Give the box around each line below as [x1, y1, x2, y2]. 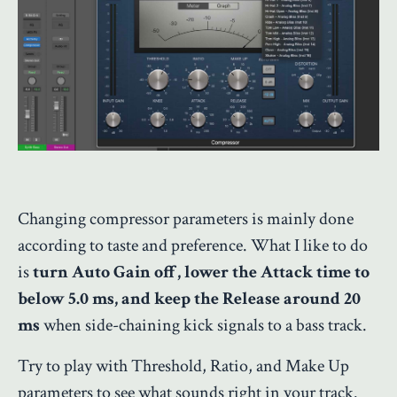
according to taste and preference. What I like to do [18, 233, 368, 257]
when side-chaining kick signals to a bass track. [40, 313, 367, 337]
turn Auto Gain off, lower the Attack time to [33, 260, 370, 284]
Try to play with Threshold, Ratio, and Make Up [18, 354, 349, 378]
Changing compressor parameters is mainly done [18, 206, 354, 230]
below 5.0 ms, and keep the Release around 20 [18, 286, 361, 310]
